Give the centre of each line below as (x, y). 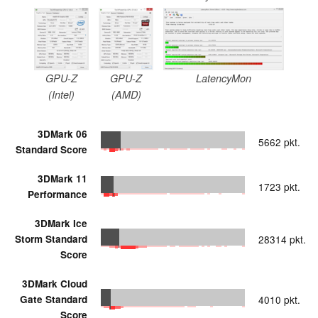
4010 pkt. (279, 299)
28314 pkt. (282, 239)
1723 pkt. (279, 186)
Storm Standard (51, 238)
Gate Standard (54, 299)
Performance (57, 194)
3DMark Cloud (55, 283)
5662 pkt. (279, 142)
